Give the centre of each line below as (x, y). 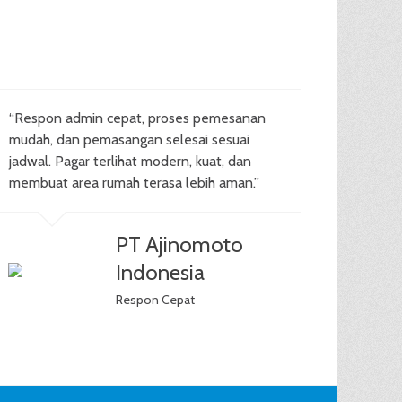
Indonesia (161, 272)
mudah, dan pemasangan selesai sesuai (130, 140)
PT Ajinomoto (180, 245)
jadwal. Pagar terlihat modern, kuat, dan (131, 161)
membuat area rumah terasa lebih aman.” (135, 183)
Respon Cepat (156, 300)
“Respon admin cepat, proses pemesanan (138, 118)
